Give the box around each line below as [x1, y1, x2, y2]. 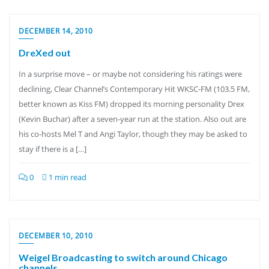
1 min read [47, 172, 86, 183]
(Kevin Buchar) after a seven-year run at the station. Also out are [19, 113, 246, 124]
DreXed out [19, 47, 71, 58]
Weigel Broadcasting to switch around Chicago [19, 252, 228, 263]
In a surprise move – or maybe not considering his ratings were [19, 68, 242, 79]
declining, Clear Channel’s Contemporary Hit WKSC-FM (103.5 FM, [19, 83, 250, 94]
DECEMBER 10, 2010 [19, 231, 93, 241]
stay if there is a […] [19, 144, 86, 154]
